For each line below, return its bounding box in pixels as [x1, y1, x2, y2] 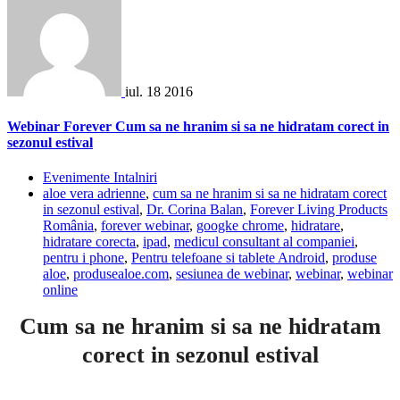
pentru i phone [43, 250, 124, 266]
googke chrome [196, 218, 284, 234]
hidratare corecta [43, 234, 136, 250]
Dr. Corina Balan [146, 202, 243, 218]
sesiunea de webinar [176, 266, 288, 282]
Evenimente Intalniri [43, 170, 157, 186]
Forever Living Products [250, 202, 387, 218]
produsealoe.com [73, 266, 169, 282]
